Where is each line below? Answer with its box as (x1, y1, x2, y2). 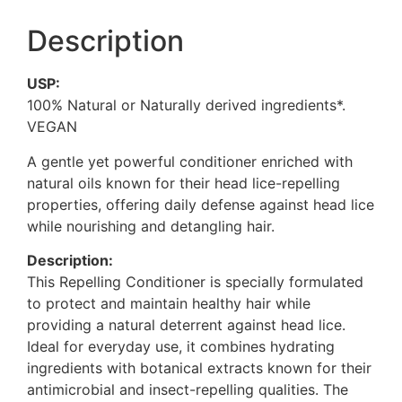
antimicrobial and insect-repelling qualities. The (27, 380, 348, 399)
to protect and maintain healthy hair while (27, 294, 310, 313)
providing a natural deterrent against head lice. (27, 316, 345, 335)
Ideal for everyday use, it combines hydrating (27, 337, 335, 356)
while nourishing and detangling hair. (27, 216, 275, 235)
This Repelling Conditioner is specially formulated (27, 273, 363, 292)
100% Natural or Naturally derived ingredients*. (27, 96, 345, 115)
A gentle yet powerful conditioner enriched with (27, 152, 353, 170)
